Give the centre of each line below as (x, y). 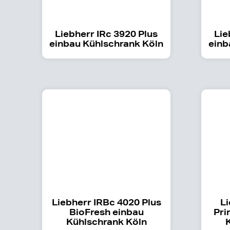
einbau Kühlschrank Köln (107, 43)
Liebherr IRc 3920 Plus (107, 33)
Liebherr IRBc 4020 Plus (106, 202)
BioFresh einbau (106, 212)
